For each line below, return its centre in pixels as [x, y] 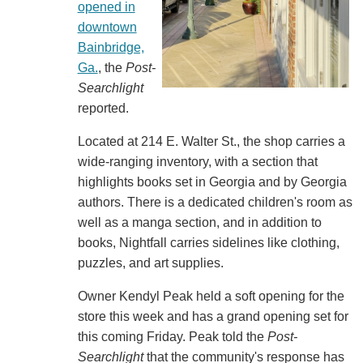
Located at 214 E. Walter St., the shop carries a [211, 141]
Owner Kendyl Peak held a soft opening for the [211, 296]
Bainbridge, [111, 47]
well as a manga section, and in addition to [199, 222]
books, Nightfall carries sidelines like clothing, [208, 242]
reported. [103, 108]
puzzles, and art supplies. [150, 263]
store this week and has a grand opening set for [213, 316]
